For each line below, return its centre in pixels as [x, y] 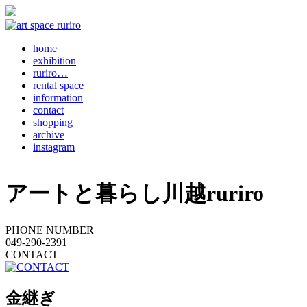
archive [49, 135]
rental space [58, 85]
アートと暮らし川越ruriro [135, 194]
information [58, 98]
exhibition [54, 61]
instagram [54, 147]
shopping [53, 122]
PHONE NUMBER [50, 230]
